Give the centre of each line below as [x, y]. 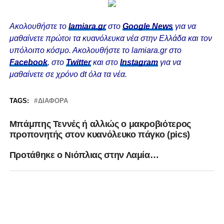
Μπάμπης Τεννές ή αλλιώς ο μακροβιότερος [100, 124]
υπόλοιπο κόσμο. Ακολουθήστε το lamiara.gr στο [95, 50]
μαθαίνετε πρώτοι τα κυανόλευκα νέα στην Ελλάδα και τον [110, 38]
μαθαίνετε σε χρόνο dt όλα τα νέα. [68, 74]
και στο [105, 62]
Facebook [28, 62]
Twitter [78, 62]
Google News [147, 26]
